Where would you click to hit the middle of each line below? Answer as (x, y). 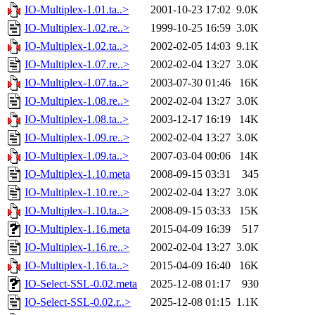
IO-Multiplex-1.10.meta (77, 174)
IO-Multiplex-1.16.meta (77, 229)
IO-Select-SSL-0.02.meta (81, 284)
